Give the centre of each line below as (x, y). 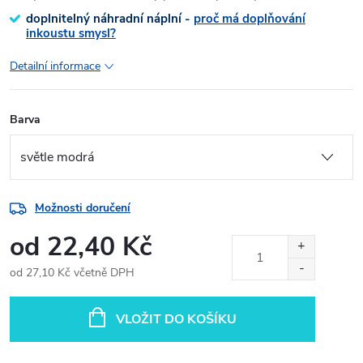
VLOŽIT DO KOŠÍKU (176, 319)
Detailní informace (55, 66)
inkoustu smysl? (71, 33)
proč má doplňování (250, 19)
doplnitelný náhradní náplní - (110, 19)
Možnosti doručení (83, 208)
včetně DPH (102, 273)
